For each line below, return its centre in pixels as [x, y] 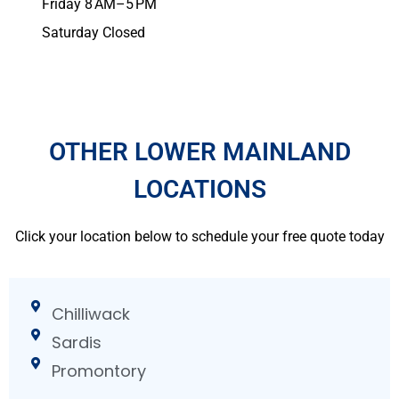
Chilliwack [90, 313]
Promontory [98, 370]
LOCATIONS [199, 189]
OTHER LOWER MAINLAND [199, 151]
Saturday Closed [94, 33]
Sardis [76, 342]
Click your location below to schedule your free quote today [199, 236]
